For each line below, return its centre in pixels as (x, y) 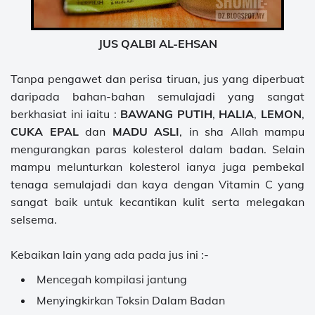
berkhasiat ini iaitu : (66, 114)
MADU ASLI (146, 131)
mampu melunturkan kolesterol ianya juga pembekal (157, 167)
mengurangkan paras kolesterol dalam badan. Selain (157, 149)
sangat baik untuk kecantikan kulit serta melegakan (157, 202)
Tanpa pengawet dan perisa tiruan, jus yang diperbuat (157, 79)
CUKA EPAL (45, 131)
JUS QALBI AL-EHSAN (157, 44)
